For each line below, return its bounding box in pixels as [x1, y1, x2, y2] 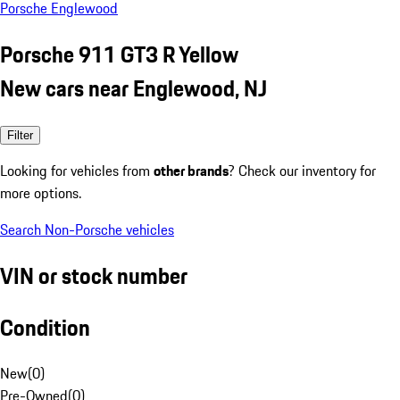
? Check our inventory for [229, 159, 376, 181]
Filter [7, 128, 33, 142]
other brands [154, 159, 229, 181]
